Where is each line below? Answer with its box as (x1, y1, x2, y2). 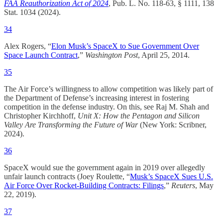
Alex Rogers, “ (4, 42, 51, 51)
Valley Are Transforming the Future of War (4, 120, 138, 129)
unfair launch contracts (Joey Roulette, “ (4, 172, 130, 181)
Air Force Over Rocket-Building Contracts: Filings (4, 181, 164, 190)
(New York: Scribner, (138, 120, 207, 129)
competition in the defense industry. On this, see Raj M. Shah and (4, 103, 209, 111)
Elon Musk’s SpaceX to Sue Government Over (51, 42, 199, 51)
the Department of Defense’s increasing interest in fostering (4, 94, 189, 103)
